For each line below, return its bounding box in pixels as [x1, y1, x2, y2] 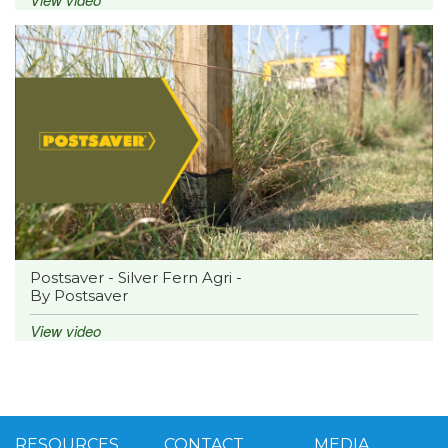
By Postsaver [30, 285, 128, 305]
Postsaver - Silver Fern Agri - [30, 267, 242, 287]
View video [30, 319, 101, 341]
